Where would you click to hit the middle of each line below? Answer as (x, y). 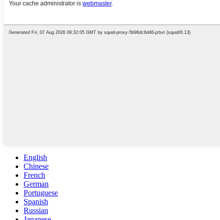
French (34, 175)
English (35, 157)
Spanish (36, 201)
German (36, 184)
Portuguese (41, 192)
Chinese (36, 166)
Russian (36, 210)
